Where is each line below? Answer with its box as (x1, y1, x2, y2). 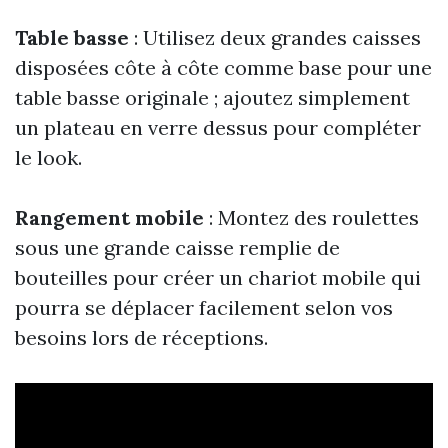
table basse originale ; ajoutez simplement (15, 85, 410, 111)
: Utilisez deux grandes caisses (129, 25, 421, 51)
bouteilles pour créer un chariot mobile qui (15, 265, 421, 291)
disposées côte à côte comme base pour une (15, 55, 432, 81)
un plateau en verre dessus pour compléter (15, 115, 421, 141)
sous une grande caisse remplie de (15, 235, 340, 261)
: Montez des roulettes (204, 205, 419, 231)
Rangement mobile (15, 205, 204, 231)
